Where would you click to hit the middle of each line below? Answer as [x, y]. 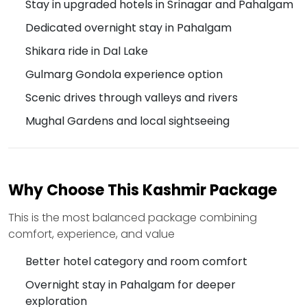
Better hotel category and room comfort [136, 262]
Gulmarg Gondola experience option [124, 75]
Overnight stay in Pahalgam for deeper [131, 285]
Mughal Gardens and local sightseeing [127, 121]
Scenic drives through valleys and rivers [132, 98]
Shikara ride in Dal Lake [87, 51]
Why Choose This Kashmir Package [143, 191]
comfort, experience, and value [91, 234]
